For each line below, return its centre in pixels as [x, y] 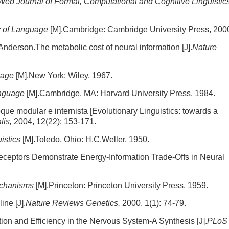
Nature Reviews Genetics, [74, 203]
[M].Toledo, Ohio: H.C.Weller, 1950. [85, 139]
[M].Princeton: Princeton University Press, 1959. [121, 185]
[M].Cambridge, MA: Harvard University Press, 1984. [120, 93]
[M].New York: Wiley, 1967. [64, 75]
